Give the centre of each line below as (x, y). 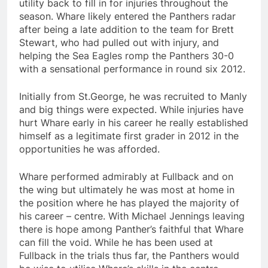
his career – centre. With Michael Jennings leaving (132, 216)
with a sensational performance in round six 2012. (132, 68)
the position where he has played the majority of (129, 202)
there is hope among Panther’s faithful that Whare (131, 229)
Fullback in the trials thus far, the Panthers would (129, 255)
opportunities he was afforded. (89, 149)
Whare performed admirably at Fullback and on (126, 176)
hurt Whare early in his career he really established (134, 122)
